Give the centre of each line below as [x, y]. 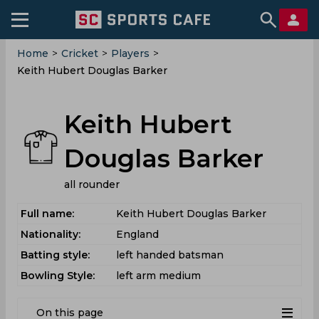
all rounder [92, 184]
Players [130, 53]
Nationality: [51, 234]
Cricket [80, 53]
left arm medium [158, 276]
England [137, 234]
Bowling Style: [58, 276]
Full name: [47, 214]
